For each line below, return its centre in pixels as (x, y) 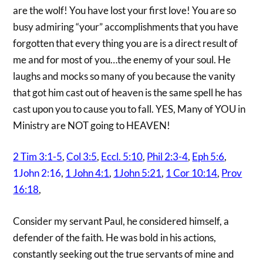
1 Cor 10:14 (192, 173)
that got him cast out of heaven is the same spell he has (128, 92)
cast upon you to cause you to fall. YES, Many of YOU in (129, 109)
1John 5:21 (138, 173)
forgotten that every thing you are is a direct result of (126, 43)
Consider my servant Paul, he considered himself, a (121, 221)
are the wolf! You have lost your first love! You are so (125, 10)
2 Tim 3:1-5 (38, 157)
